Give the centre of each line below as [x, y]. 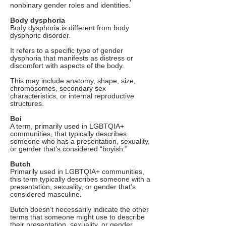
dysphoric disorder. [40, 36]
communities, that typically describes [68, 134]
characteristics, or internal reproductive [72, 96]
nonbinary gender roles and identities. [70, 5]
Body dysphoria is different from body [70, 28]
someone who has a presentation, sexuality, [80, 142]
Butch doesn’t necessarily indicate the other [79, 210]
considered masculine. [46, 194]
